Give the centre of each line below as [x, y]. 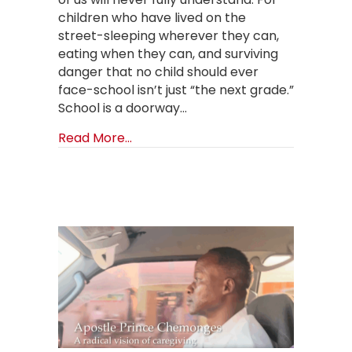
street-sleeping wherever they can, [169, 35]
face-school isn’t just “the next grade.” [176, 90]
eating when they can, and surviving [168, 53]
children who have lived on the [152, 17]
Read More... [95, 137]
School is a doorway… [123, 108]
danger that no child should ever [158, 71]
